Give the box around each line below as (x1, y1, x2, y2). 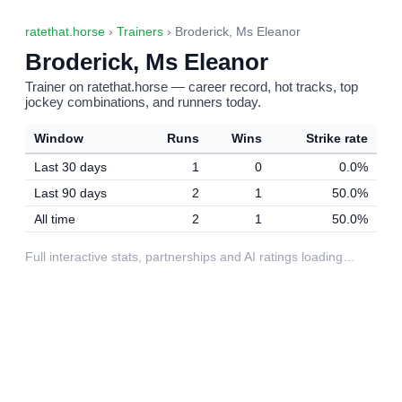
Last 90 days (34, 186, 107, 200)
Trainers (117, 25, 163, 39)
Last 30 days (34, 160, 107, 174)
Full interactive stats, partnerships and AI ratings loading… (25, 250, 355, 264)
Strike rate (306, 131, 368, 145)
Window (34, 131, 83, 145)
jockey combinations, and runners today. (25, 94, 261, 109)
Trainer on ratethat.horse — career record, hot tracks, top (25, 79, 358, 94)
